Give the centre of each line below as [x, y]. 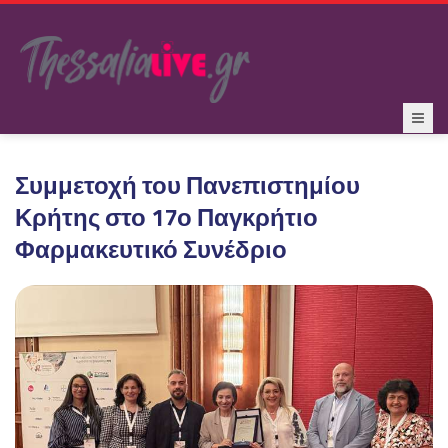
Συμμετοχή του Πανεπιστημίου [187, 185]
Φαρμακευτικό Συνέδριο [151, 249]
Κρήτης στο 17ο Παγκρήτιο [166, 217]
